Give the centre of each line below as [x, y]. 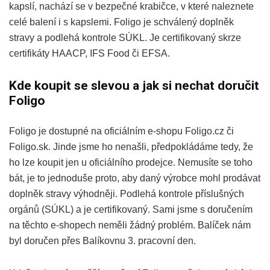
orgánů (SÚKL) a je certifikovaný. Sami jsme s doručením [131, 209]
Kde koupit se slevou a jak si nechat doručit [134, 85]
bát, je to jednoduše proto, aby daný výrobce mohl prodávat [135, 178]
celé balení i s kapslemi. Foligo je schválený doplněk [121, 22]
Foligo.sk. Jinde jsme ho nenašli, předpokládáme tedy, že [131, 146]
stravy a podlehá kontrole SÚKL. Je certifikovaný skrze [125, 37]
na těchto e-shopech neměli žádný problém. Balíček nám [130, 225]
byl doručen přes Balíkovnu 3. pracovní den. [102, 240]
